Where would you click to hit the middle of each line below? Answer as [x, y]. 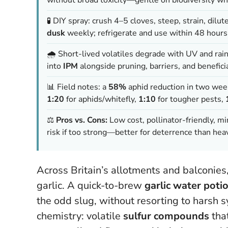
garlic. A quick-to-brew [91, 185]
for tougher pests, [191, 99]
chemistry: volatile [80, 216]
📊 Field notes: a [78, 87]
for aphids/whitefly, [101, 99]
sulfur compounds [166, 216]
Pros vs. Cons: [82, 120]
